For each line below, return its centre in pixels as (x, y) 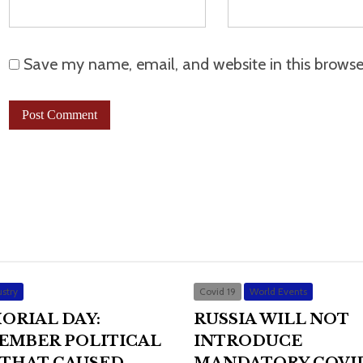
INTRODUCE (248, 342)
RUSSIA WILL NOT (271, 320)
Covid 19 (218, 292)
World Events (278, 292)
